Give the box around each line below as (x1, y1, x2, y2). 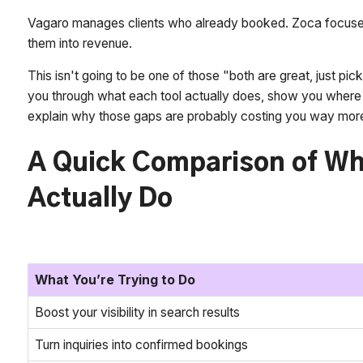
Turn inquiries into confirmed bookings (35, 336, 249, 352)
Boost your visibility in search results (35, 304, 241, 320)
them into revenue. (28, 35, 136, 51)
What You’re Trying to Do (35, 271, 196, 288)
